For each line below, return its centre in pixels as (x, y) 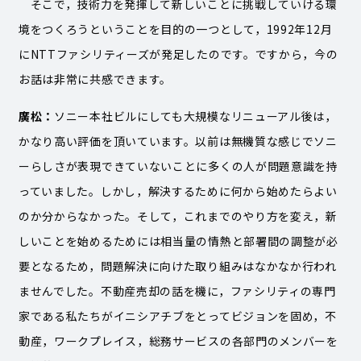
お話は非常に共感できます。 (95, 79)
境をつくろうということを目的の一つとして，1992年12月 (175, 29)
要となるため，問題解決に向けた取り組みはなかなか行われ (177, 266)
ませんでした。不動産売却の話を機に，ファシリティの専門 (177, 291)
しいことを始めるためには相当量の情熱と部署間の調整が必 (178, 241)
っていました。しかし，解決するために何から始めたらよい (178, 191)
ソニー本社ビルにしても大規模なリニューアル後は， (195, 116)
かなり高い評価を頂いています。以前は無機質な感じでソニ (178, 141)
